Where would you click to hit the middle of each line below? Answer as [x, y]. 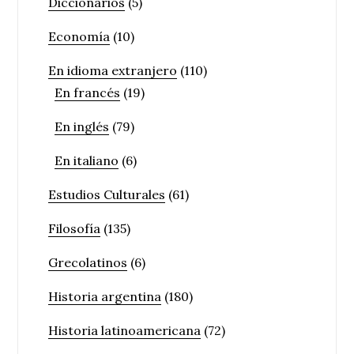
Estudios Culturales [107, 194]
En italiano [87, 160]
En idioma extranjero [113, 70]
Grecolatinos [88, 262]
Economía [79, 36]
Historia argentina [105, 296]
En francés [88, 92]
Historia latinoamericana [125, 330]
